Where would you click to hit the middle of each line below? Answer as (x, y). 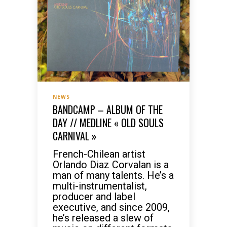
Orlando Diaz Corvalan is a (111, 165)
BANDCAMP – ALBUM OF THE (108, 109)
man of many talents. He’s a (113, 175)
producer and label (94, 197)
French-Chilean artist (99, 154)
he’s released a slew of (103, 218)
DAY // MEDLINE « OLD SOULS (108, 123)
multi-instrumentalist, (100, 186)
